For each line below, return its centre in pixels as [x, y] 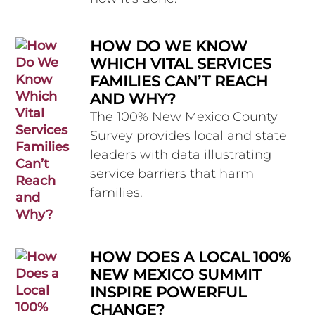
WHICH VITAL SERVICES [181, 64]
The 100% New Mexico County [184, 117]
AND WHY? [133, 99]
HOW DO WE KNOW [169, 46]
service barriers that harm [172, 174]
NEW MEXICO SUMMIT [176, 275]
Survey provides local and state [189, 136]
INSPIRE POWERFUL [168, 292]
